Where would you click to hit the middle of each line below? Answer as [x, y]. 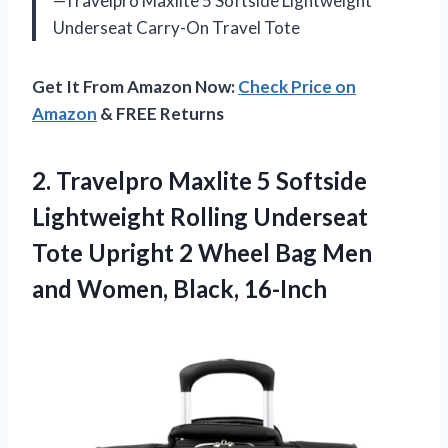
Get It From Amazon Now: [135, 86]
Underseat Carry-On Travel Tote [176, 27]
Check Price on [297, 86]
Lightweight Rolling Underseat [200, 216]
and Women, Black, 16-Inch [179, 288]
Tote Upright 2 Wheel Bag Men [202, 252]
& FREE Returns [160, 113]
